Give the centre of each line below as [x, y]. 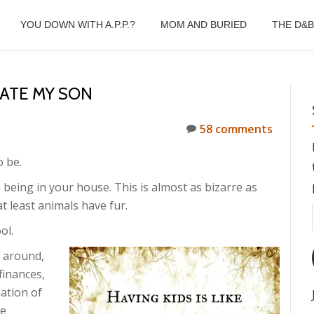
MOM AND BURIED [204, 25]
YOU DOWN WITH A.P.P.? [78, 25]
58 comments [236, 129]
